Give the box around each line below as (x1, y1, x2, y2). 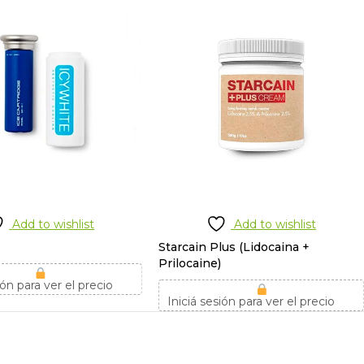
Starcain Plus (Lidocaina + (158, 239, 310, 254)
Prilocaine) (158, 255, 222, 271)
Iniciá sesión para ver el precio (167, 293, 336, 309)
